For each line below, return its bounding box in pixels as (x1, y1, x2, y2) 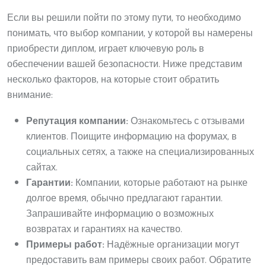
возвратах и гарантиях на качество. (26, 221, 182, 237)
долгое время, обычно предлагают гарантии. (26, 190, 223, 207)
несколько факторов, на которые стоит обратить (7, 71, 219, 88)
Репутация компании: (26, 113, 128, 129)
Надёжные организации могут (104, 236, 239, 253)
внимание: (7, 87, 53, 103)
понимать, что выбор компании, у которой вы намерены (7, 25, 253, 42)
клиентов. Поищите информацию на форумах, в (26, 128, 237, 145)
